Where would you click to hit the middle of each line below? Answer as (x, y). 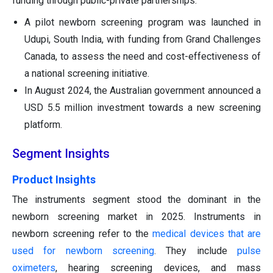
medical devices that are (207, 234)
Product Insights (54, 180)
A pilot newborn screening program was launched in (143, 23)
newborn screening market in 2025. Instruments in (136, 217)
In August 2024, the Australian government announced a (143, 91)
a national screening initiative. (87, 74)
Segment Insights (61, 154)
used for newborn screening (83, 251)
